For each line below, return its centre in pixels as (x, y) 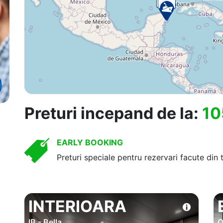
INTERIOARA (77, 206)
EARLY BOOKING (90, 142)
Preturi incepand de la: (113, 113)
